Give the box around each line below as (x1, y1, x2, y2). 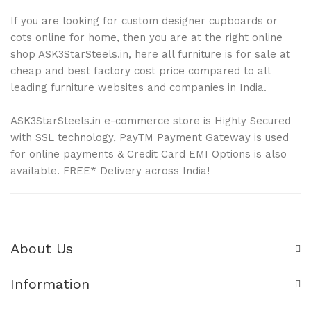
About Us (10, 239, 73, 257)
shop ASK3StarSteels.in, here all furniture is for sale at (10, 47, 290, 60)
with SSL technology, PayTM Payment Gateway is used (10, 131, 289, 144)
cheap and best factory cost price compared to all (10, 64, 270, 77)
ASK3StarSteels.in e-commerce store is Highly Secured (10, 114, 291, 127)
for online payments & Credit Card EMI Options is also (10, 147, 287, 160)
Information (10, 275, 90, 292)
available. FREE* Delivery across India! (10, 164, 210, 177)
